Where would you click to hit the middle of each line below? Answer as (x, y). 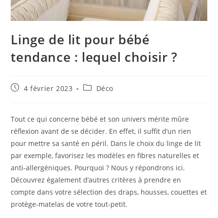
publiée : (26, 97)
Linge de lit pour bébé (80, 40)
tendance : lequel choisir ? (94, 57)
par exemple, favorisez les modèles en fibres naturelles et (105, 156)
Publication (30, 88)
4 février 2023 (48, 89)
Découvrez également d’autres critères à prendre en (96, 180)
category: (99, 97)
